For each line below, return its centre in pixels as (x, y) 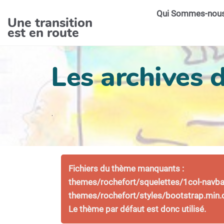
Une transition (50, 22)
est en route (43, 32)
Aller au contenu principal (59, 12)
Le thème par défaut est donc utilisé (136, 209)
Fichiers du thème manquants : (126, 168)
